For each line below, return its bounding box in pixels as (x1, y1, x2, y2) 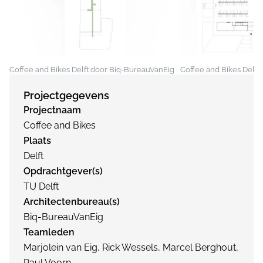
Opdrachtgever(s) (23, 165, 103, 177)
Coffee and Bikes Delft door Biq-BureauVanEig (9, 65, 174, 74)
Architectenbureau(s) (23, 195, 120, 207)
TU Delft (23, 180, 59, 192)
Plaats (23, 134, 51, 146)
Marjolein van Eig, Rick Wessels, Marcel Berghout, (23, 241, 238, 253)
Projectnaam (23, 104, 81, 116)
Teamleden (23, 226, 75, 238)
